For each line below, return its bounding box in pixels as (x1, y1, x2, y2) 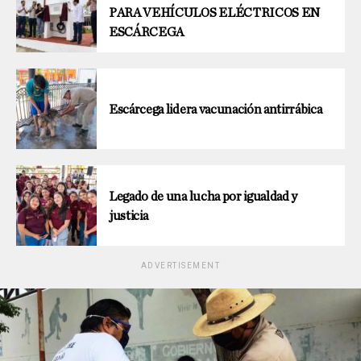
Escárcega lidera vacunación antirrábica (109, 102, 322, 116)
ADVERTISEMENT (140, 260, 221, 270)
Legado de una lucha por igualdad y (109, 189, 298, 203)
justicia (109, 209, 148, 222)
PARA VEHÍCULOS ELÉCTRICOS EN (109, 6, 321, 19)
